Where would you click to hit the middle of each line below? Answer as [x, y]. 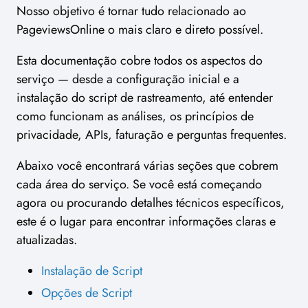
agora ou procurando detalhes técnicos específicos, [151, 203]
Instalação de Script [92, 271]
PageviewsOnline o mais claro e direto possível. [140, 30]
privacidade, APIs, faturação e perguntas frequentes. [152, 135]
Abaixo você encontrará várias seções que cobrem [147, 166]
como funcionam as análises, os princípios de [135, 117]
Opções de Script [87, 293]
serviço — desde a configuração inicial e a [128, 79]
